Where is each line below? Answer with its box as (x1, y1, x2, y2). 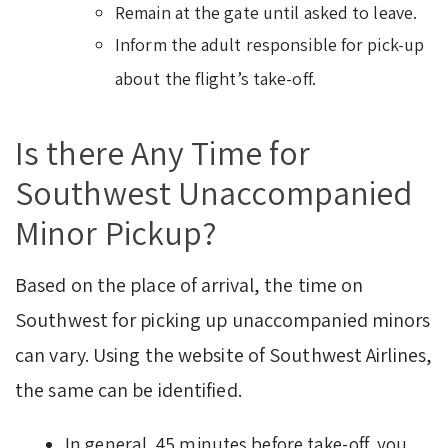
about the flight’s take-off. (115, 67, 316, 91)
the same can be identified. (15, 377, 242, 404)
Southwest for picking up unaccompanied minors (15, 307, 431, 334)
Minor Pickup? (15, 210, 218, 256)
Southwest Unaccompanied (15, 170, 413, 216)
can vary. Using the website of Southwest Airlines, (15, 342, 433, 369)
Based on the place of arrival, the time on (15, 272, 364, 299)
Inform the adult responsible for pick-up (115, 33, 425, 57)
